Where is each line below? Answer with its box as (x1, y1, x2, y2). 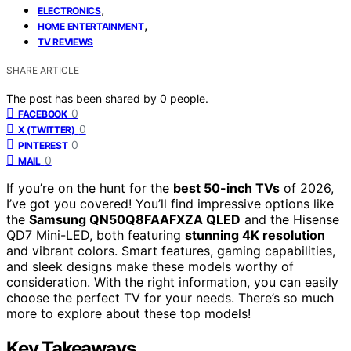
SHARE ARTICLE (6, 63, 79, 76)
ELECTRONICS (38, 4, 101, 16)
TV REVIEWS (38, 35, 93, 48)
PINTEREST (18, 139, 68, 151)
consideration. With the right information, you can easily (6, 273, 338, 290)
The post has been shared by (6, 91, 160, 105)
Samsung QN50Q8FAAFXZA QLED (29, 211, 241, 227)
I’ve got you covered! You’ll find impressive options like (6, 195, 334, 212)
